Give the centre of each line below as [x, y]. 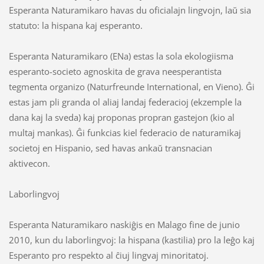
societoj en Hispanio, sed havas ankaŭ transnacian [110, 148]
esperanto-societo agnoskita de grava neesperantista [115, 71]
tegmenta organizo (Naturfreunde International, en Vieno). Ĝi [131, 86]
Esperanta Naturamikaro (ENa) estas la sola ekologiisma [121, 56]
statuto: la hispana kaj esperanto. [75, 25]
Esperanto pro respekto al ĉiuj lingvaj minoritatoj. [108, 255]
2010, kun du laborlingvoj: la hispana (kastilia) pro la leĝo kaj [131, 240]
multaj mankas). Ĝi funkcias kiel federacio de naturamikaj [125, 132]
